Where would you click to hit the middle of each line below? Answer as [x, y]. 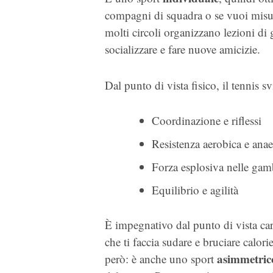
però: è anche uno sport [161, 258]
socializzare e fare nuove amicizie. [183, 49]
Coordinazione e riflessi [207, 121]
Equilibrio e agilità [195, 190]
